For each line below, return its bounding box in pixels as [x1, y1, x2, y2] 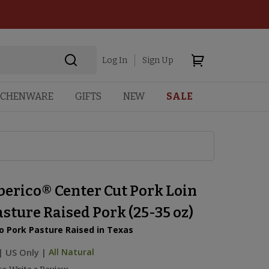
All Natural [49, 246, 95, 258]
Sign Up [142, 55, 174, 65]
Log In [101, 55, 127, 65]
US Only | [5, 246, 47, 258]
